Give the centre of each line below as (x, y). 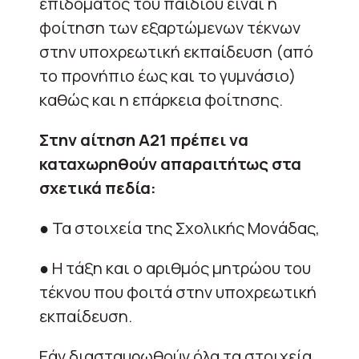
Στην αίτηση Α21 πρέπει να (144, 139)
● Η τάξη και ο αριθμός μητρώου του (175, 268)
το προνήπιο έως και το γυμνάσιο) (167, 75)
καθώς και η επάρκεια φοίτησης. (161, 99)
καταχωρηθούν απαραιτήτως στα (170, 163)
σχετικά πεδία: (98, 188)
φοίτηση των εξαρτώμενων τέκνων (170, 27)
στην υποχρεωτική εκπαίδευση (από (176, 51)
